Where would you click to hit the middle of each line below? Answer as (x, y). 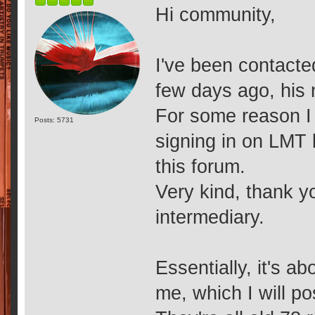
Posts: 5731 (54, 120)
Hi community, (216, 15)
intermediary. (210, 217)
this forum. (201, 167)
